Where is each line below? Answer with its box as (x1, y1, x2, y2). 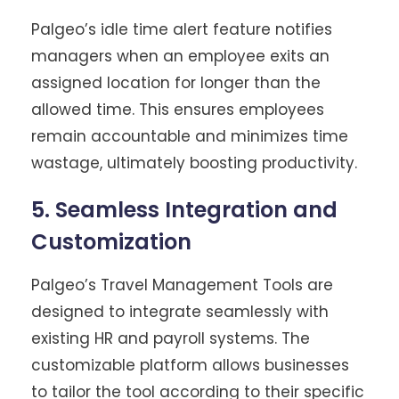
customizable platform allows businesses (31, 354, 349, 376)
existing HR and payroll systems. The (31, 327, 310, 349)
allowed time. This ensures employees (31, 98, 324, 120)
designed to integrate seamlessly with (31, 300, 329, 322)
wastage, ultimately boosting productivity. (31, 151, 357, 174)
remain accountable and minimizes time (31, 125, 348, 147)
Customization (31, 226, 191, 256)
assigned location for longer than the (31, 71, 321, 94)
